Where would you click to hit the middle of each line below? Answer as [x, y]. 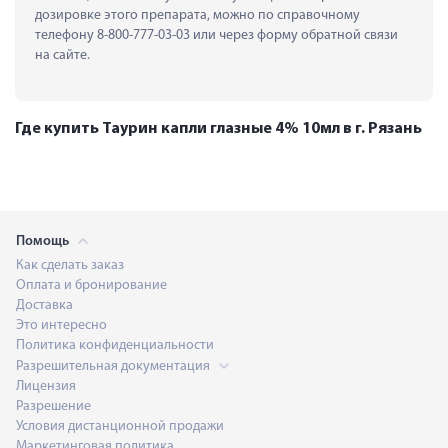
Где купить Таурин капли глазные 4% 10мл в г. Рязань [218, 128]
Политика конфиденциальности [115, 345]
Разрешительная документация [114, 366]
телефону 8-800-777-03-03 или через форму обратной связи [216, 35]
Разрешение [53, 406]
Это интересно [61, 325]
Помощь [44, 241]
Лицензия [46, 386]
